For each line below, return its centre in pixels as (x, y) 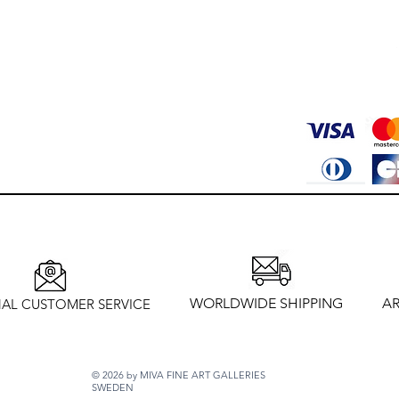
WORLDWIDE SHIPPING (266, 303)
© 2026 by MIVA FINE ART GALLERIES (179, 375)
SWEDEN (113, 387)
